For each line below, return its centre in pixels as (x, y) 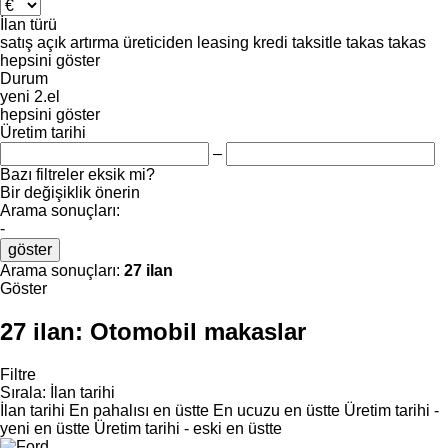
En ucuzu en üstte (276, 410)
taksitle (317, 42)
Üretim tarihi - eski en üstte (188, 428)
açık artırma (78, 42)
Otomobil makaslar (198, 331)
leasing (223, 42)
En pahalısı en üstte (139, 410)
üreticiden (158, 42)
